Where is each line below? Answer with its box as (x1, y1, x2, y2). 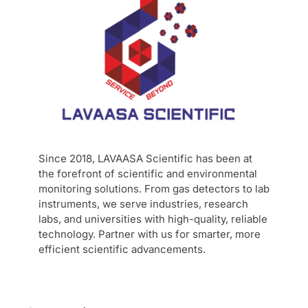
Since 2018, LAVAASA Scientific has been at (38, 152, 252, 166)
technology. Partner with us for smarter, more (38, 228, 261, 241)
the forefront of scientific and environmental (38, 167, 257, 181)
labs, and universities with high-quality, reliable (38, 212, 267, 226)
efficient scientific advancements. (38, 243, 206, 256)
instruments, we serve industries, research (38, 197, 248, 211)
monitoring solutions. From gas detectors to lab (38, 182, 269, 196)
